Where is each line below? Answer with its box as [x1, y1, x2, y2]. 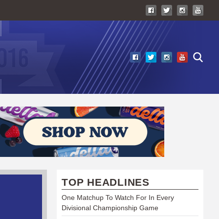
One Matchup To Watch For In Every [62, 194, 174, 201]
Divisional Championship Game [62, 204, 158, 212]
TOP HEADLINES [62, 176, 150, 188]
